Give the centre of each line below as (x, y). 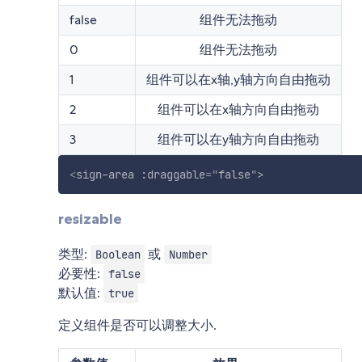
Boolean (118, 255)
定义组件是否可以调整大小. (137, 326)
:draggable (173, 174)
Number (188, 255)
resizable (90, 219)
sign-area (105, 174)
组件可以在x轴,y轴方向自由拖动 (238, 79)
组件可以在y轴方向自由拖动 (238, 139)
